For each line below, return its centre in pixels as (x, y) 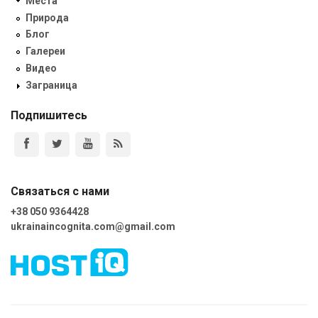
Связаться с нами (60, 192)
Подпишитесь (49, 116)
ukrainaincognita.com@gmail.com (93, 227)
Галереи (45, 51)
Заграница (51, 85)
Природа (47, 17)
